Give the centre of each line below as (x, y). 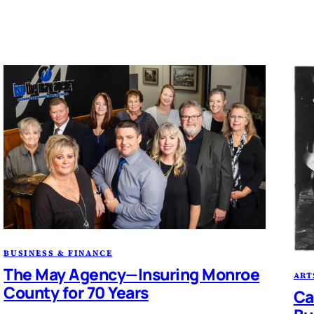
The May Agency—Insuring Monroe (132, 274)
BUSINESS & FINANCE (58, 253)
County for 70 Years (76, 292)
